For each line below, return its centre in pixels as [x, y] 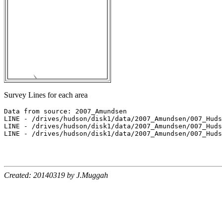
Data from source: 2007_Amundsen [65, 111]
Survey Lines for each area [46, 95]
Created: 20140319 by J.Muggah [56, 175]
